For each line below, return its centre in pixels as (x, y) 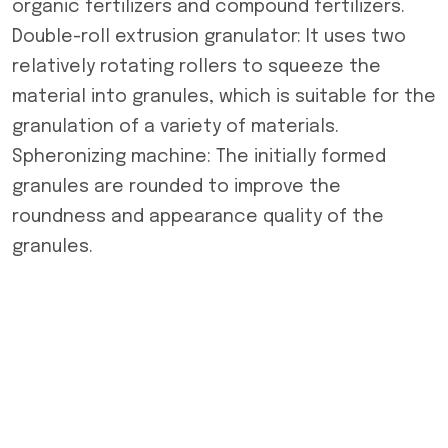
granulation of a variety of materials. (175, 127)
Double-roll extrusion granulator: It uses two (209, 37)
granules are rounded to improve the (176, 187)
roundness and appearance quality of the (198, 217)
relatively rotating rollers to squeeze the (196, 67)
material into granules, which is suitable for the (224, 97)
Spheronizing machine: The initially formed (199, 157)
